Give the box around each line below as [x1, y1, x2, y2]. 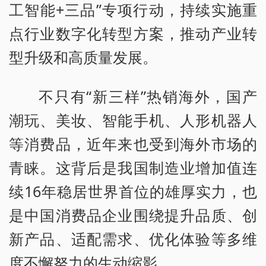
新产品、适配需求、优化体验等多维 [9, 229, 257, 249]
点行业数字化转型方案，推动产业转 [9, 23, 257, 44]
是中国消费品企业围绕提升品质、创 [9, 205, 257, 226]
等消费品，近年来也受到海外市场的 [9, 134, 257, 154]
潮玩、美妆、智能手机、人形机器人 [9, 110, 257, 131]
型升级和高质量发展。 [9, 47, 157, 68]
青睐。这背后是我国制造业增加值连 [9, 157, 257, 178]
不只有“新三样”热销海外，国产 [39, 86, 257, 107]
